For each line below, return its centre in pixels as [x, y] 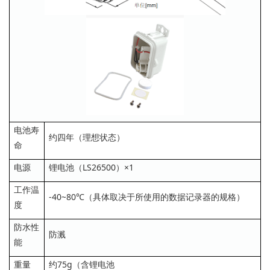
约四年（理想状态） [87, 137]
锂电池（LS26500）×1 [91, 167]
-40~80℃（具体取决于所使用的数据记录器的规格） [147, 196]
